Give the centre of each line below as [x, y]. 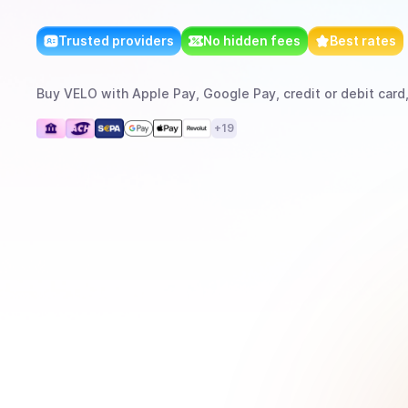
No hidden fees [252, 41]
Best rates [363, 41]
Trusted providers [116, 41]
